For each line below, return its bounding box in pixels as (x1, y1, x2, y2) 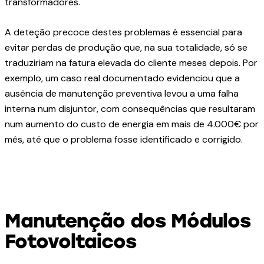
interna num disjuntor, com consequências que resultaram (5, 103, 255, 115)
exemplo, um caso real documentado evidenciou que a (5, 72, 240, 85)
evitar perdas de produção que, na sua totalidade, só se (5, 41, 247, 54)
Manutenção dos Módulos (5, 209, 251, 233)
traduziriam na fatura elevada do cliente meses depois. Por (5, 57, 258, 70)
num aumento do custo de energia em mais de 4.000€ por (5, 118, 259, 131)
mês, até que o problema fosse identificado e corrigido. (5, 133, 243, 146)
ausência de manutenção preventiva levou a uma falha (5, 87, 239, 100)
